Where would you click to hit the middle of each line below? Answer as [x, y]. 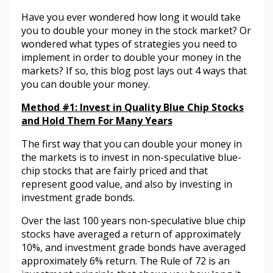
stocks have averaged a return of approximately [131, 234]
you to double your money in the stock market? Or [136, 31]
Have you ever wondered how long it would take [131, 17]
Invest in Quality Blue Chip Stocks [162, 108]
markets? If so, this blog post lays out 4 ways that [134, 71]
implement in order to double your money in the [131, 58]
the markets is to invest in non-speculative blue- [131, 158]
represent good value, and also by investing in [127, 184]
